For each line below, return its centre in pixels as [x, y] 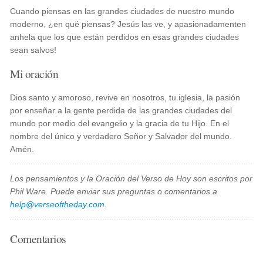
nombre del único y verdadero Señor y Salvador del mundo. [121, 136]
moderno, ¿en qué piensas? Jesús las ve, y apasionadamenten [128, 24]
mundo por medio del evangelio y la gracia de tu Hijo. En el [120, 123]
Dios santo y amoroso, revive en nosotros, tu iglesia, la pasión [125, 97]
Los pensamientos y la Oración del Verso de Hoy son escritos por [131, 178]
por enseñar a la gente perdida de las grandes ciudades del [121, 110]
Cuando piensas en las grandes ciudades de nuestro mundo [122, 11]
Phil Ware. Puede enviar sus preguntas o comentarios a [114, 191]
